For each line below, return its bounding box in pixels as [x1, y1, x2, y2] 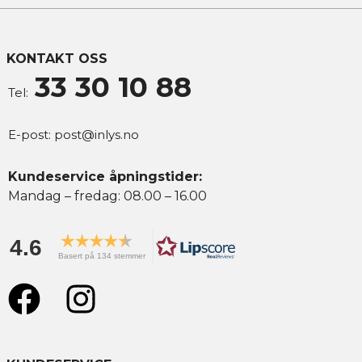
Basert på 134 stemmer [57, 251, 146, 261]
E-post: [8, 127, 51, 143]
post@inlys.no [54, 127, 139, 143]
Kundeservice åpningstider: [8, 169, 202, 185]
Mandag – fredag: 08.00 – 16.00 [8, 188, 207, 204]
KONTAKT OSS [6, 51, 107, 67]
